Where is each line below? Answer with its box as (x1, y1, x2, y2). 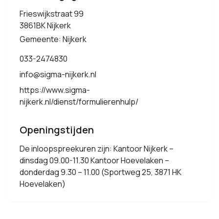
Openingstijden (20, 123, 94, 136)
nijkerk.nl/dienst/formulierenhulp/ (20, 96, 138, 107)
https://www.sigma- (20, 85, 90, 95)
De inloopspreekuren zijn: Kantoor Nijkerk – (20, 143, 174, 154)
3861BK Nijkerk (20, 20, 71, 31)
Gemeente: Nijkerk (20, 34, 87, 44)
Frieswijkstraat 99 (20, 8, 84, 19)
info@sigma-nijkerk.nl (20, 69, 96, 80)
